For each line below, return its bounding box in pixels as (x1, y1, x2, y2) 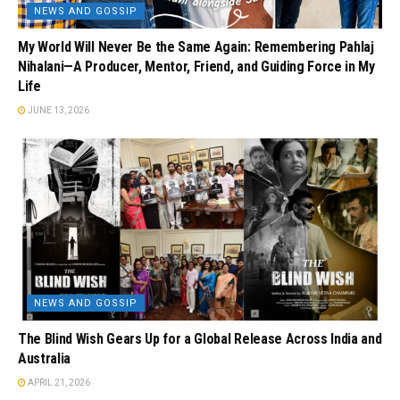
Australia (18, 349, 71, 367)
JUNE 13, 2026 (26, 104, 89, 115)
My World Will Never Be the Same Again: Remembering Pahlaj (18, 37, 374, 55)
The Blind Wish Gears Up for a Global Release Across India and (18, 329, 382, 347)
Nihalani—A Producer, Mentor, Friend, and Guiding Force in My (18, 57, 375, 75)
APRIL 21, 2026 (26, 377, 90, 387)
